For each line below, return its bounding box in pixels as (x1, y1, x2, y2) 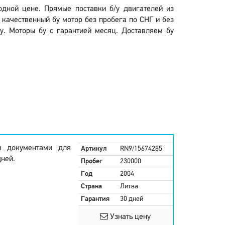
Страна (80, 183, 102, 190)
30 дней (120, 195, 143, 203)
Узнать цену (108, 213, 151, 221)
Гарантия (80, 195, 109, 203)
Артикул (80, 145, 107, 153)
